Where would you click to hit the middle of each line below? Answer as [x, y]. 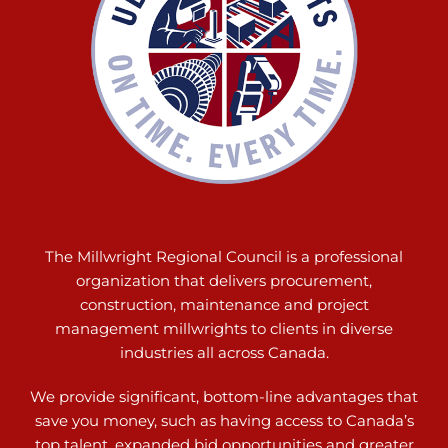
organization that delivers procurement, [224, 281]
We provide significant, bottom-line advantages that [224, 397]
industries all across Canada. [224, 353]
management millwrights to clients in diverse [224, 329]
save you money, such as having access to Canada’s [224, 421]
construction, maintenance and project [224, 305]
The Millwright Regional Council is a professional [224, 257]
